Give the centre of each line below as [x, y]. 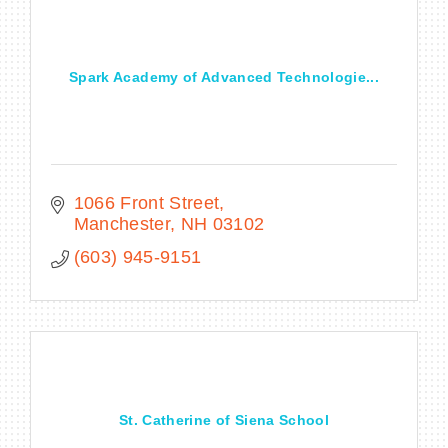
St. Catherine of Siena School [224, 419]
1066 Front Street [146, 202]
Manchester [121, 223]
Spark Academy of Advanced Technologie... [224, 76]
